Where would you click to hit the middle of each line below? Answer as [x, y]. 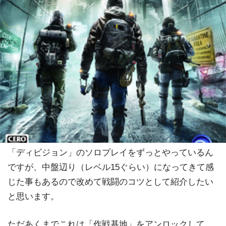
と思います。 [33, 197]
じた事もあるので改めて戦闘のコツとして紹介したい [110, 182]
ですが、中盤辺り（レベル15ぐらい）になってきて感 [111, 167]
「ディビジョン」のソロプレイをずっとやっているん [110, 153]
